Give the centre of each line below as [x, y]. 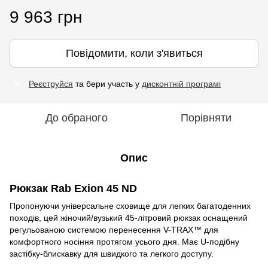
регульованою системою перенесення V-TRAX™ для [114, 229]
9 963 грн [46, 17]
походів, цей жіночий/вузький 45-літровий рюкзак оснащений [129, 217]
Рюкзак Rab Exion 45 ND [73, 188]
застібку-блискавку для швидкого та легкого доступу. [112, 253]
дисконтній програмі [181, 83]
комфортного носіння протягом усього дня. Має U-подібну [124, 241]
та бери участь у [107, 83]
